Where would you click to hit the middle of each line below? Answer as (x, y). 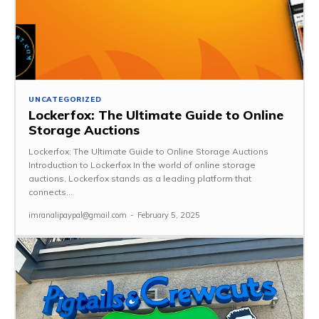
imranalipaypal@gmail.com (78, 215)
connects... (51, 192)
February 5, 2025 (169, 215)
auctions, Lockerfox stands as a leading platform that (140, 178)
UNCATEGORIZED (65, 99)
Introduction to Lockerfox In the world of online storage (142, 164)
